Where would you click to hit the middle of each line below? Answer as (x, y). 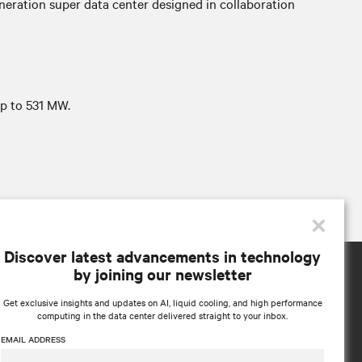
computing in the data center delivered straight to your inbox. (162, 315)
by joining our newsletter (162, 274)
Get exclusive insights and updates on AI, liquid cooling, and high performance (162, 302)
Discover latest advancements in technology (162, 256)
